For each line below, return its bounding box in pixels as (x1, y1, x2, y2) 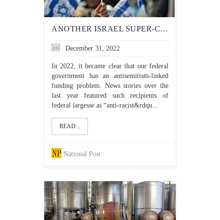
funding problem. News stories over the (52, 82, 168, 89)
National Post (63, 150, 101, 158)
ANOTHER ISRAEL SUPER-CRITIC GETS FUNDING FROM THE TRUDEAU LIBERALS (160, 25, 168, 33)
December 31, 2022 (63, 45, 120, 52)
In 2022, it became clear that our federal (52, 62, 168, 70)
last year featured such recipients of (52, 92, 168, 99)
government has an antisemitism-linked (52, 72, 168, 80)
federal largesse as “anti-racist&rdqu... (52, 102, 158, 109)
